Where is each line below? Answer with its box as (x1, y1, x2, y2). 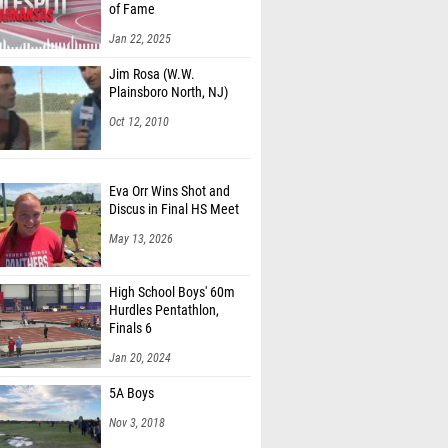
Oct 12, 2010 (109, 115, 169, 129)
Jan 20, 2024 (109, 351, 171, 365)
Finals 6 (109, 320, 152, 337)
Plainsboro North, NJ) (109, 84, 228, 101)
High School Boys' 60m (109, 284, 235, 301)
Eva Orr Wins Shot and (109, 183, 230, 200)
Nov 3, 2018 (109, 416, 165, 430)
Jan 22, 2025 (109, 32, 171, 46)
